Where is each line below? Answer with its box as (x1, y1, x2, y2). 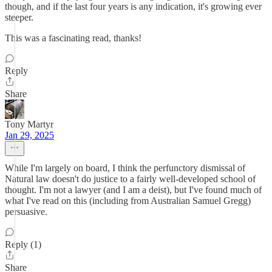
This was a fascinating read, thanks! (5, 33, 141, 43)
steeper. (5, 12, 33, 22)
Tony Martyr (5, 119, 53, 129)
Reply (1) (5, 239, 41, 250)
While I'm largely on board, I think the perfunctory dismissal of (5, 163, 245, 173)
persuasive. (5, 206, 47, 217)
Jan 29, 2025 (5, 130, 54, 140)
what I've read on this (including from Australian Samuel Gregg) (5, 195, 251, 206)
